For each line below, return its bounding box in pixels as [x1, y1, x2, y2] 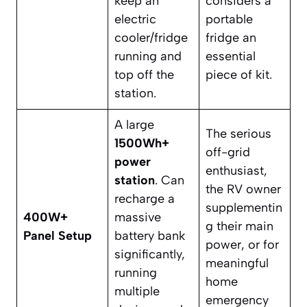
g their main [206, 218, 273, 234]
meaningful [206, 255, 269, 271]
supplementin [206, 199, 282, 215]
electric [114, 11, 156, 27]
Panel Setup [23, 228, 92, 243]
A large [114, 116, 154, 132]
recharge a [114, 191, 175, 206]
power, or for [206, 236, 279, 252]
